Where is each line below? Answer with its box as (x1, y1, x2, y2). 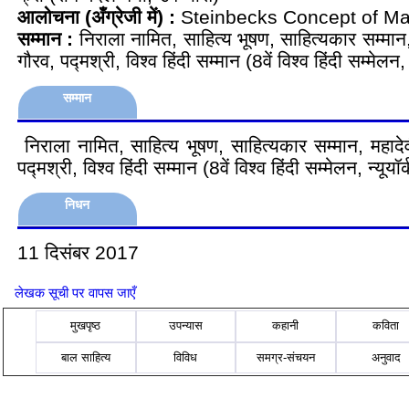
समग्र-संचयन (256, 350, 315, 364)
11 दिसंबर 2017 (17, 242, 139, 263)
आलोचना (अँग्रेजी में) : (17, 6, 181, 27)
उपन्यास (168, 319, 203, 333)
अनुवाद (371, 350, 401, 364)
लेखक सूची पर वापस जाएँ (15, 285, 136, 300)
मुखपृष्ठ (70, 319, 101, 333)
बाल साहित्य (60, 350, 110, 364)
